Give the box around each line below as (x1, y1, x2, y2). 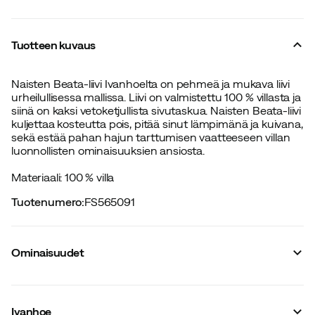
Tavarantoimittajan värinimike (11, 284, 168, 297)
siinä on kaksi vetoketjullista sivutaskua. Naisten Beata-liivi (11, 103, 302, 117)
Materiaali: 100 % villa (11, 170, 115, 184)
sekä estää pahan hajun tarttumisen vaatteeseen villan (11, 130, 290, 143)
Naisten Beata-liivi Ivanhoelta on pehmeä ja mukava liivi (11, 77, 290, 90)
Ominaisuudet (11, 245, 84, 259)
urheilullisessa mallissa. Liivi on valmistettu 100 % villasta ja (11, 90, 301, 103)
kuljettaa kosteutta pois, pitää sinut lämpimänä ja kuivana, (11, 117, 303, 130)
